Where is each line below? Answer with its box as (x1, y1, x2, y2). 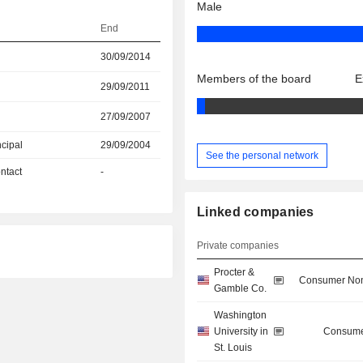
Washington (214, 310, 267, 322)
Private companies (197, 240, 280, 252)
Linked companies (197, 205, 314, 220)
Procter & (214, 267, 255, 279)
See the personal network (206, 149, 319, 161)
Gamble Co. (214, 283, 267, 295)
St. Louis (214, 342, 253, 354)
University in (214, 326, 269, 338)
